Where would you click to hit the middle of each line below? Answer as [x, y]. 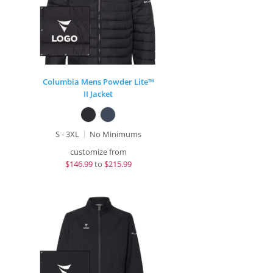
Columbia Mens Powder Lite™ [98, 82]
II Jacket [98, 94]
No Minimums [115, 134]
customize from [98, 152]
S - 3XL [67, 134]
